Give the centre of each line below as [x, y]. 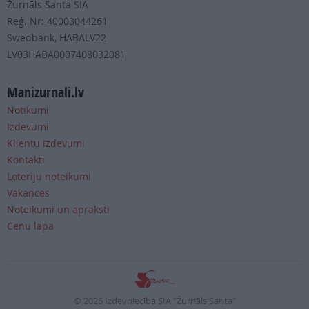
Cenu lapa [30, 226]
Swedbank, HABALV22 [57, 38]
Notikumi [28, 110]
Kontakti [26, 160]
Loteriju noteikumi [49, 177]
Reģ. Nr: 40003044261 [57, 21]
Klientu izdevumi [46, 143]
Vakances [28, 193]
